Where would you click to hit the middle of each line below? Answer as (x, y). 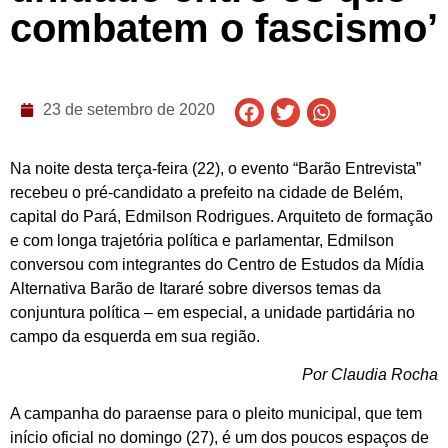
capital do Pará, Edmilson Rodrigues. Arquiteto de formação (221, 217)
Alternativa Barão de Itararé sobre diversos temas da (195, 289)
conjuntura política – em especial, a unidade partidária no (212, 313)
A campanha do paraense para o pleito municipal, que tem (216, 413)
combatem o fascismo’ (224, 27)
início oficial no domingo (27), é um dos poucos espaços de (219, 437)
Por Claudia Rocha (370, 375)
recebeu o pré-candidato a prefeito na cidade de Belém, (206, 193)
